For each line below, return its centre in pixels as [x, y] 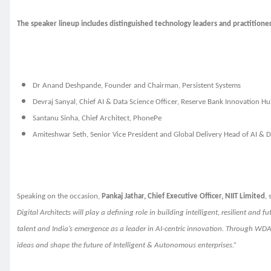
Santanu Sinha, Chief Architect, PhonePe [97, 119]
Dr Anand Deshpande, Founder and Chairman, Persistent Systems [137, 86]
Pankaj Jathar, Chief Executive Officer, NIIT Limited [182, 197]
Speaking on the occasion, [58, 197]
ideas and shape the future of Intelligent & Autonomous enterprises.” [127, 246]
